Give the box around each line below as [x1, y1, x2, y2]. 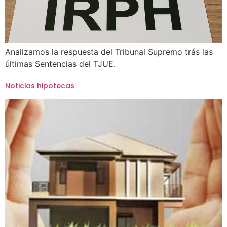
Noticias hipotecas [5, 81, 74, 91]
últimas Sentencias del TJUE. [5, 59, 116, 69]
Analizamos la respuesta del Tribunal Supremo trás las [5, 47, 213, 57]
